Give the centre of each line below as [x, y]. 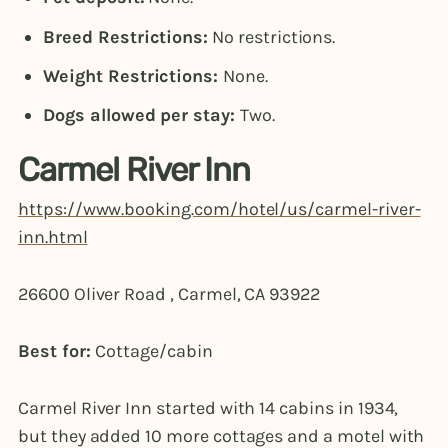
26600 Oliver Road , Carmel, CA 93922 [169, 293]
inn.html [53, 236]
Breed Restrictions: [126, 36]
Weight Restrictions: [133, 75]
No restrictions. [272, 36]
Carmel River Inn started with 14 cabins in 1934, [208, 408]
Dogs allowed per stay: [141, 114]
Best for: [57, 351]
